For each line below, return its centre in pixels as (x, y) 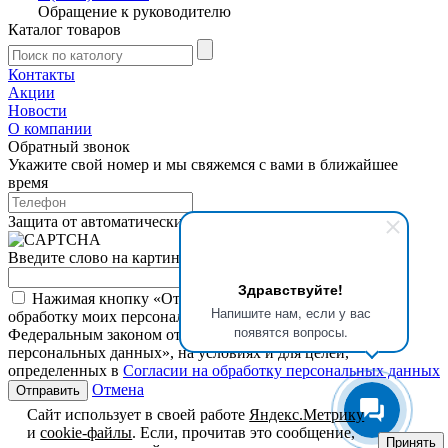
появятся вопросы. (290, 331)
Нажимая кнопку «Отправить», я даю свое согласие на (219, 298)
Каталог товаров (64, 29)
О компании (50, 128)
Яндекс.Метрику (307, 414)
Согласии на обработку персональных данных (281, 370)
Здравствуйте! (290, 289)
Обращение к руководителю (134, 11)
